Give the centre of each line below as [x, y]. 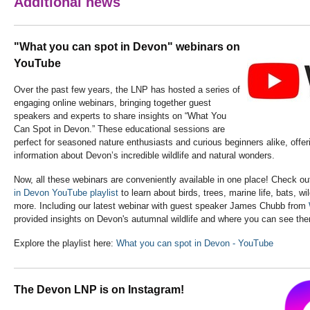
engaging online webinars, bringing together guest [112, 103]
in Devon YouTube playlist [66, 193]
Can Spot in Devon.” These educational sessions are [119, 129]
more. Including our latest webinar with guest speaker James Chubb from [161, 206]
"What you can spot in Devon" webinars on [127, 47]
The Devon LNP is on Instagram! [99, 290]
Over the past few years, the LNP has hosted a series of [127, 90]
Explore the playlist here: [65, 244]
